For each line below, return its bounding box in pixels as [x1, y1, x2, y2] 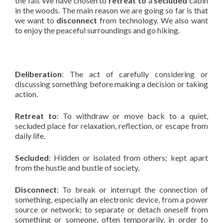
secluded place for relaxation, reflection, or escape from [15, 121, 208, 130]
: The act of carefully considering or [62, 69, 208, 79]
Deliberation [15, 69, 62, 79]
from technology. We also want [97, 15, 208, 25]
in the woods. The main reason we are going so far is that [15, 5, 208, 15]
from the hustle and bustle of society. [15, 163, 139, 172]
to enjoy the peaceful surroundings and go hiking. [15, 25, 180, 35]
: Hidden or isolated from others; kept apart [49, 153, 208, 162]
